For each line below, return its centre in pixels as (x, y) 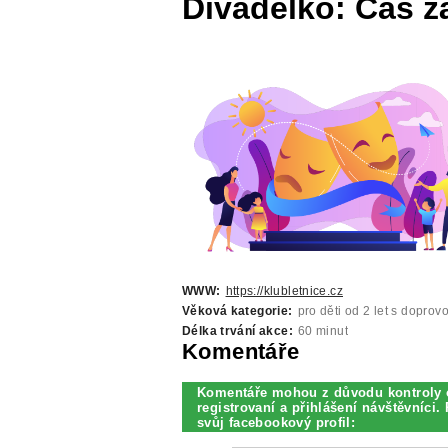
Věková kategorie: (237, 310)
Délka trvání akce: (237, 330)
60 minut (322, 330)
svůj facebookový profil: (276, 422)
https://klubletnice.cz (284, 290)
